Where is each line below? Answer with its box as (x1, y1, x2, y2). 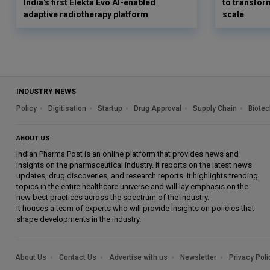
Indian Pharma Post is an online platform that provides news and (16, 149, 239, 159)
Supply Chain (193, 104, 237, 113)
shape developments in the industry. (16, 214, 141, 224)
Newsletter (180, 253, 216, 262)
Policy (16, 104, 37, 113)
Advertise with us (109, 253, 168, 262)
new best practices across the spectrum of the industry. (16, 192, 209, 202)
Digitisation (48, 104, 86, 113)
